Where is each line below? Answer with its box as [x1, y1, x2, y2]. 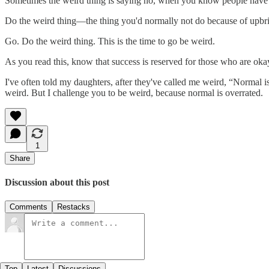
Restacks [57, 202, 90, 212]
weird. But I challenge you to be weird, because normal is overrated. [5, 87, 263, 98]
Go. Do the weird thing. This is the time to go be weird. [5, 35, 215, 46]
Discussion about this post [5, 177, 109, 188]
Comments [10, 202, 47, 212]
